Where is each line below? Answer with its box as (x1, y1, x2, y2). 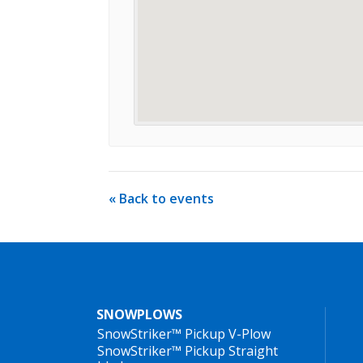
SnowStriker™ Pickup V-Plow (97, 325, 271, 343)
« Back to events (109, 190, 214, 207)
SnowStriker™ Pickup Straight (97, 342, 278, 360)
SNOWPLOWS (96, 305, 182, 323)
